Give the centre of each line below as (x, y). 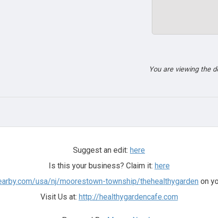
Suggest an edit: (101, 150)
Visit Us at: (59, 197)
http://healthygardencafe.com (128, 197)
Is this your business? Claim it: (101, 166)
